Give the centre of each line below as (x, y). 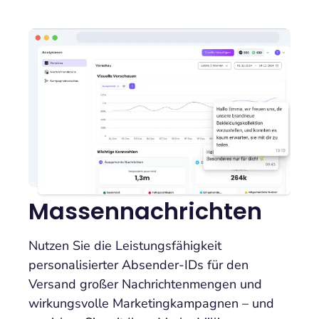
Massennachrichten (145, 211)
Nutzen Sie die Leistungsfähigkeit (125, 245)
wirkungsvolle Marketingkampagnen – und (151, 303)
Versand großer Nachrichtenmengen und (145, 284)
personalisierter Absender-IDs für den (138, 265)
